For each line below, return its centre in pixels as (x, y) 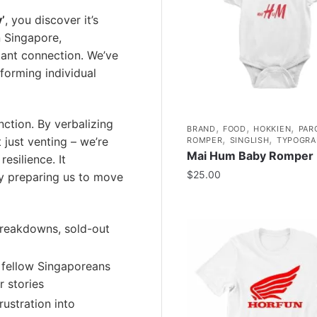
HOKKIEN (272, 128)
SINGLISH (249, 140)
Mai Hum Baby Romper (250, 155)
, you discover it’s (52, 19)
